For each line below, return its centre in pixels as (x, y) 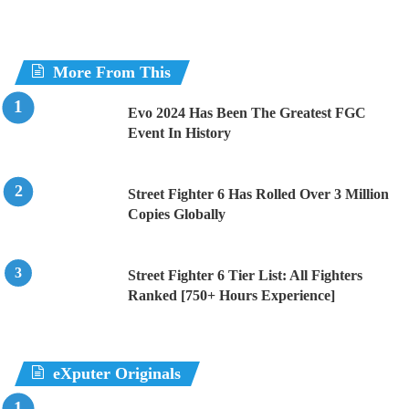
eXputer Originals (117, 374)
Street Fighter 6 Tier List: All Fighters (245, 276)
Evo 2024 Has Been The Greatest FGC (247, 113)
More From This (112, 73)
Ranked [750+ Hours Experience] (231, 296)
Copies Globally (177, 215)
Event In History (179, 133)
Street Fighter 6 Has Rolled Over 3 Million (258, 194)
